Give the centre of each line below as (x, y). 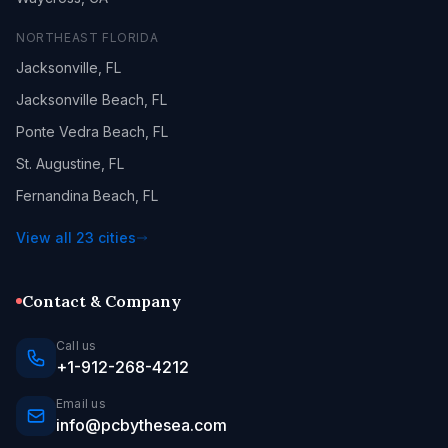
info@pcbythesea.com (141, 425)
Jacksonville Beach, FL (91, 99)
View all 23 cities (76, 237)
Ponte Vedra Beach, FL (92, 131)
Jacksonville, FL (68, 67)
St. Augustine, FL (70, 163)
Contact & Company (101, 301)
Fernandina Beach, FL (87, 195)
